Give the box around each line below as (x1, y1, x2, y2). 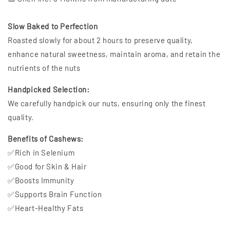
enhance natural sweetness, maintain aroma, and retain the (8, 49, 221, 59)
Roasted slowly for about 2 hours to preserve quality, (8, 35, 193, 45)
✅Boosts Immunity (8, 176, 74, 185)
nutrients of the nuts (8, 63, 81, 73)
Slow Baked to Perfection (8, 22, 98, 31)
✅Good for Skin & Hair (8, 162, 87, 171)
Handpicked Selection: (8, 85, 90, 94)
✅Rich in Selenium (8, 148, 75, 158)
